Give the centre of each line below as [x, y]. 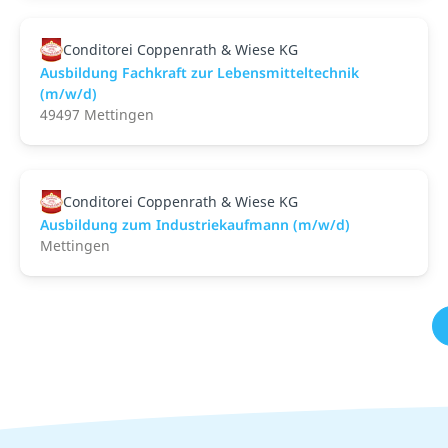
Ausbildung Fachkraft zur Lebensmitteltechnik [199, 72]
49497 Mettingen [97, 114]
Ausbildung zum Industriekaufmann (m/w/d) [195, 224]
